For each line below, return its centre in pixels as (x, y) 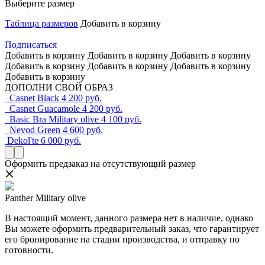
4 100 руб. (121, 119)
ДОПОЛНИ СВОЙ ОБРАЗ (59, 88)
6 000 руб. (61, 141)
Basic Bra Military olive (54, 119)
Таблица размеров (41, 24)
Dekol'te (23, 141)
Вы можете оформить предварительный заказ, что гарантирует (132, 229)
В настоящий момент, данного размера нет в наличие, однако (129, 218)
